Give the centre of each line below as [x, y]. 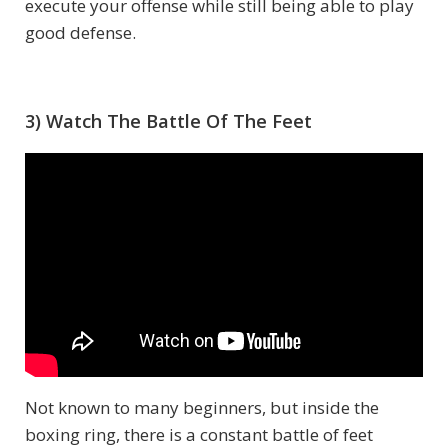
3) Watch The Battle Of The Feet [168, 121]
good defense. [80, 33]
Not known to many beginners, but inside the [202, 407]
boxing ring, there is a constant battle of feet [199, 434]
